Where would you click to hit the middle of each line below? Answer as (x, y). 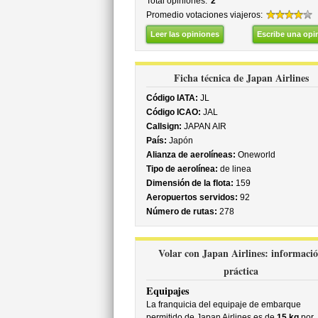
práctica (241, 271)
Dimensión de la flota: (190, 183)
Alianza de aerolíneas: (191, 155)
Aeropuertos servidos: (192, 197)
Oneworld (255, 155)
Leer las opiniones (185, 34)
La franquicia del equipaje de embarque (223, 305)
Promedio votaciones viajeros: (204, 15)
